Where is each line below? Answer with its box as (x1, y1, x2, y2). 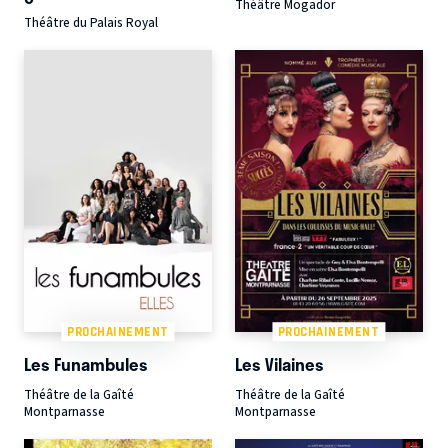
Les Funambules (24, 351, 148, 378)
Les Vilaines (234, 351, 324, 378)
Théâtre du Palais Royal (24, 13, 158, 32)
